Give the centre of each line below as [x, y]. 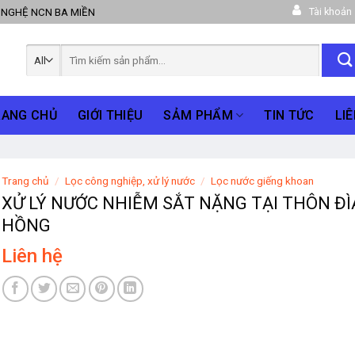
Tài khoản [330, 11]
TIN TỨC [289, 115]
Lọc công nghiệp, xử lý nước [130, 181]
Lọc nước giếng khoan [262, 181]
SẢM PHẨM [198, 115]
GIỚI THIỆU [111, 115]
